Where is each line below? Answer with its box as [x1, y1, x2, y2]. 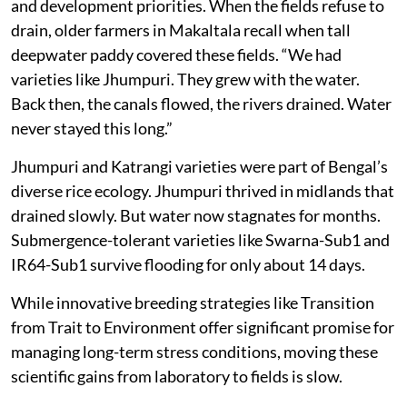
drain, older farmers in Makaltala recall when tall [11, 19, 351, 40]
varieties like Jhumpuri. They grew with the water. [11, 68, 360, 89]
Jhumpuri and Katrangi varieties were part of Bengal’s [11, 155, 388, 176]
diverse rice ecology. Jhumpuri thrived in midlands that [11, 180, 394, 201]
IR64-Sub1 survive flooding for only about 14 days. [11, 253, 365, 274]
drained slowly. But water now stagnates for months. [11, 204, 381, 225]
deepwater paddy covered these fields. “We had [11, 44, 342, 65]
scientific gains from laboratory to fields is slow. [11, 365, 342, 386]
